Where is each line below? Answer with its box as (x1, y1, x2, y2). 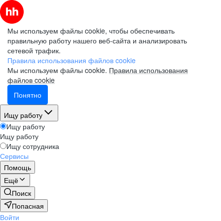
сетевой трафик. (7, 45, 61, 55)
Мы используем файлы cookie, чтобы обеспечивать (7, 26, 175, 36)
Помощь (4, 162, 31, 172)
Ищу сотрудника (6, 141, 59, 151)
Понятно (14, 90, 41, 100)
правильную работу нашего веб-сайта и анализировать (7, 36, 187, 45)
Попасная (12, 201, 44, 211)
